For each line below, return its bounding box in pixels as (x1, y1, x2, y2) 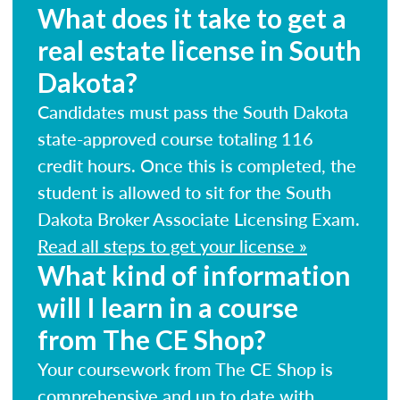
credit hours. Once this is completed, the (37, 152, 356, 178)
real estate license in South (37, 33, 362, 66)
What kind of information (37, 258, 351, 291)
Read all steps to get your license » (37, 232, 307, 258)
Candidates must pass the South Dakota (37, 98, 348, 124)
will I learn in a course (37, 290, 298, 323)
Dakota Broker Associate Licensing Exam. (37, 205, 360, 231)
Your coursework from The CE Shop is (37, 355, 333, 381)
